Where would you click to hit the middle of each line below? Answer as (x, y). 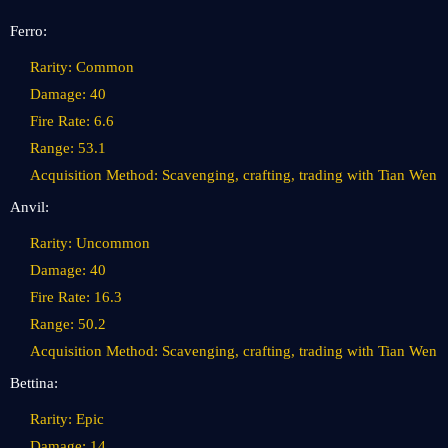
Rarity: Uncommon (90, 243)
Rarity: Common (82, 67)
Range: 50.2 (68, 324)
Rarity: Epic (67, 419)
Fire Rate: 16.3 (76, 297)
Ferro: (28, 31)
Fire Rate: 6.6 (72, 121)
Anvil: (29, 207)
